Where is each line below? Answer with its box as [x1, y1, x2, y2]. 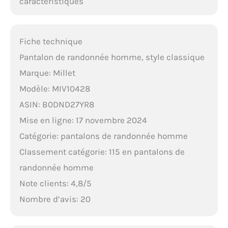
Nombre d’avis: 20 [19, 193, 91, 204]
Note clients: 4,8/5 [19, 178, 92, 188]
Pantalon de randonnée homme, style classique [19, 51, 205, 62]
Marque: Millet [19, 67, 75, 78]
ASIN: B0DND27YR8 [19, 99, 94, 109]
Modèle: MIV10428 [19, 83, 90, 94]
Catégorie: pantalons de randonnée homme [19, 130, 188, 141]
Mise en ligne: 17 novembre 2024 [19, 115, 147, 125]
